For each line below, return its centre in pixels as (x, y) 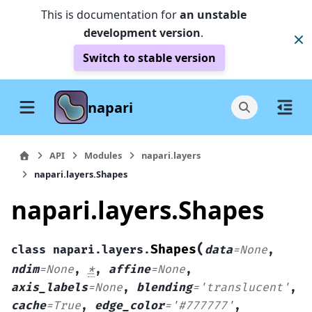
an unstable (213, 15)
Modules (103, 155)
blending (164, 287)
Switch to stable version (149, 58)
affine (130, 269)
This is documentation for (110, 15)
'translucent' (244, 287)
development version (142, 33)
